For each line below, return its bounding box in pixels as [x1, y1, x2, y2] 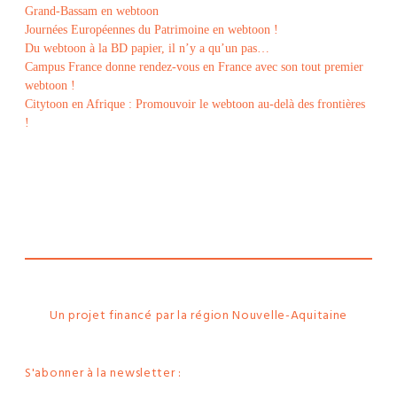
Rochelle [169, 224, 225, 245]
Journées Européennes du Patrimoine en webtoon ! [25, 23, 278, 36]
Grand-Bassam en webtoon [25, 4, 159, 18]
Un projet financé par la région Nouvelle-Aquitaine [50, 306, 347, 326]
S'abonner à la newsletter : [25, 363, 182, 384]
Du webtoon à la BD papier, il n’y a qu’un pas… [25, 42, 269, 55]
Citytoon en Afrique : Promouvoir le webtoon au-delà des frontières [25, 97, 365, 111]
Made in [173, 187, 224, 207]
